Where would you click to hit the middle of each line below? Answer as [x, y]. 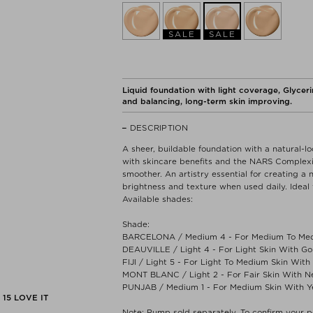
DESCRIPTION [159, 128]
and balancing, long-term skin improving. [207, 101]
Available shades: [158, 199]
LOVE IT [30, 297]
